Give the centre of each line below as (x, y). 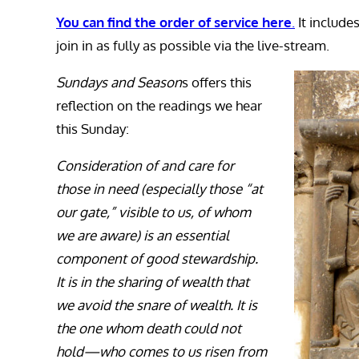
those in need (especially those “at (159, 189)
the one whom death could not (149, 329)
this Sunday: (93, 129)
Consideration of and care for (145, 166)
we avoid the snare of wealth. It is (157, 305)
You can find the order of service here (174, 22)
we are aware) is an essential (143, 236)
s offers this (217, 83)
